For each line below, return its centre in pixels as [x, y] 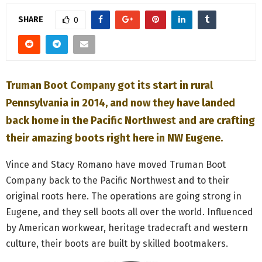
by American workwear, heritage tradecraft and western [127, 228]
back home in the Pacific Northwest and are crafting [130, 120]
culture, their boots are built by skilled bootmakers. [117, 244]
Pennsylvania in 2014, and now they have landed [120, 103]
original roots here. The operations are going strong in [124, 196]
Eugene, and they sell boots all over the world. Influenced [130, 212]
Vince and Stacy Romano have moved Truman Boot [116, 165]
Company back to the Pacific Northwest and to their [118, 180]
